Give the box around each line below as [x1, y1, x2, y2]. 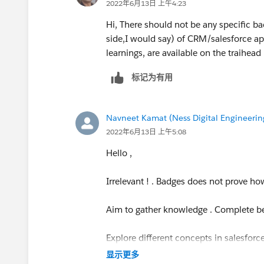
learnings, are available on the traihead [106, 47, 261, 58]
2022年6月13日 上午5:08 [106, 126, 186, 137]
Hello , [106, 147, 134, 159]
